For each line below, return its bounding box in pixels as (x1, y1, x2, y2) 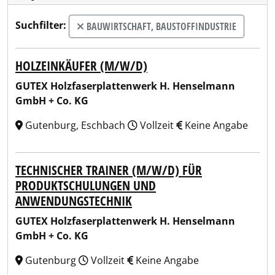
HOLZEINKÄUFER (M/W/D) (15, 57, 147, 74)
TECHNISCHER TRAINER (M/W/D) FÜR (15, 161, 202, 179)
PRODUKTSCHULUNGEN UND (15, 177, 156, 194)
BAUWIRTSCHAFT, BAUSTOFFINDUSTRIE (84, 20, 236, 33)
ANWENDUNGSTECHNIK (15, 192, 132, 209)
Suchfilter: (15, 18, 66, 33)
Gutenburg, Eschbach (23, 118, 128, 132)
